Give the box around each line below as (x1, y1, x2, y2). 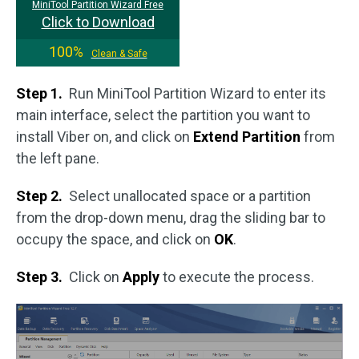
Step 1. (16, 85, 66, 102)
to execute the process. (159, 268, 314, 285)
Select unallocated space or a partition (66, 188, 311, 204)
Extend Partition (193, 128, 301, 145)
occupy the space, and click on (16, 231, 211, 248)
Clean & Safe (91, 48, 147, 59)
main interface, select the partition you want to (16, 107, 310, 123)
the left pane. (16, 150, 99, 167)
